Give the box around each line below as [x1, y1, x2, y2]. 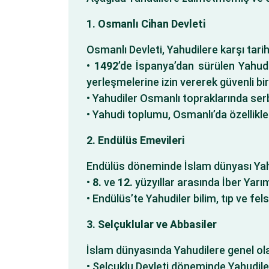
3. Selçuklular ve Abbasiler [86, 218, 217, 231]
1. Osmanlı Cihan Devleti [86, 17, 205, 30]
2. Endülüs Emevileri [86, 134, 184, 147]
